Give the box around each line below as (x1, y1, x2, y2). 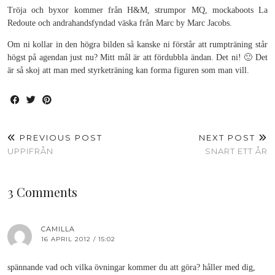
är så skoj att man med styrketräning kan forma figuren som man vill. (7, 66, 249, 75)
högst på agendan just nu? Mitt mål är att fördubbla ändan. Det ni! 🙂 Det (7, 53, 268, 62)
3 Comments (7, 184, 77, 200)
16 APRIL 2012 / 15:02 (41, 235, 115, 243)
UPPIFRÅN (7, 146, 53, 156)
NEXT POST (199, 133, 258, 142)
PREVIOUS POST (17, 133, 103, 142)
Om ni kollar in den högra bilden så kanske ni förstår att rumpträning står (7, 40, 268, 49)
